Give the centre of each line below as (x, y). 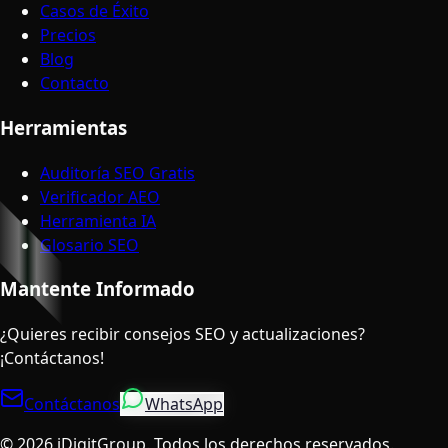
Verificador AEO (100, 196)
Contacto (74, 83)
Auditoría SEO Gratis (117, 172)
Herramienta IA (98, 220)
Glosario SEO (89, 244)
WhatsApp (184, 404)
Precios (68, 35)
